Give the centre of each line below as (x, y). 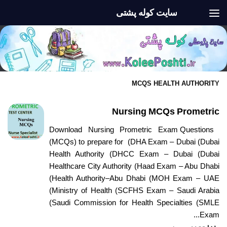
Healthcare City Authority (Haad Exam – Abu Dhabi (134, 166)
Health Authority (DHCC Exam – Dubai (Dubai (134, 154)
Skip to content (41, 14)
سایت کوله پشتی (146, 13)
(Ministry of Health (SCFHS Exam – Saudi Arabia (134, 190)
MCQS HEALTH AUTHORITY (176, 83)
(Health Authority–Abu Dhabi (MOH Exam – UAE (134, 178)
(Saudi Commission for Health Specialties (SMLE (134, 202)
